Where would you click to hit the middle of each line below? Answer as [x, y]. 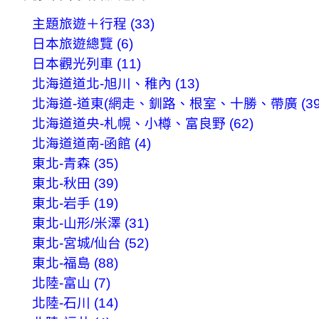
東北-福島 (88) [75, 263]
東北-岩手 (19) [75, 203]
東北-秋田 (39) [75, 183]
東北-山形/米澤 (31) [90, 223]
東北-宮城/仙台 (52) [90, 243]
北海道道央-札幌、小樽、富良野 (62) [142, 123]
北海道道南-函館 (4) [91, 143]
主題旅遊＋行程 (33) [93, 23]
